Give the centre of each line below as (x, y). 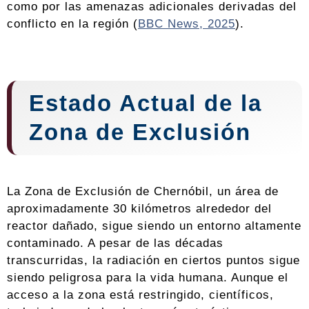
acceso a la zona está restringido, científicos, (140, 295)
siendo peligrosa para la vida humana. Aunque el (148, 277)
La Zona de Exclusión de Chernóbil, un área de (143, 191)
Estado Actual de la (146, 103)
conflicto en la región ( (72, 23)
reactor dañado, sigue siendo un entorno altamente (154, 226)
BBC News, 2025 (187, 23)
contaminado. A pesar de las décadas (115, 243)
